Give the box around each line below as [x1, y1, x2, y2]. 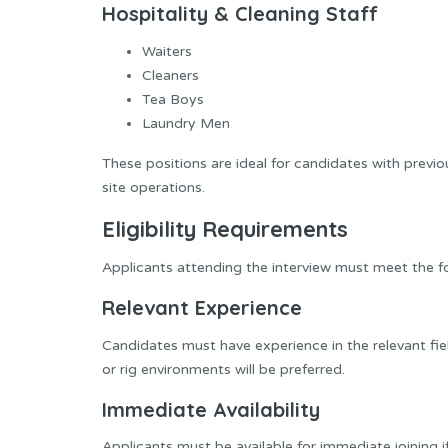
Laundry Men [142, 114, 230, 132]
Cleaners [142, 66, 199, 84]
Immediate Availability [102, 396, 320, 422]
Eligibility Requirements [102, 214, 348, 243]
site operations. [102, 178, 205, 196]
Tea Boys [142, 90, 204, 108]
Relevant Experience [102, 295, 302, 321]
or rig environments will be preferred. [102, 360, 345, 378]
